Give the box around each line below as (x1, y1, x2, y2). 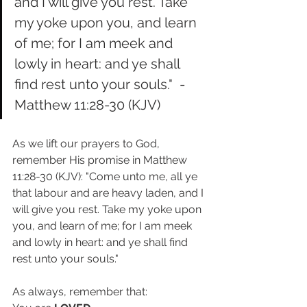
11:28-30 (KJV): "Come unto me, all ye (12, 170, 200, 183)
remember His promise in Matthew (12, 153, 190, 167)
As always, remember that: (12, 285, 147, 298)
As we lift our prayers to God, (12, 137, 162, 150)
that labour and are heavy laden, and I (12, 186, 206, 199)
